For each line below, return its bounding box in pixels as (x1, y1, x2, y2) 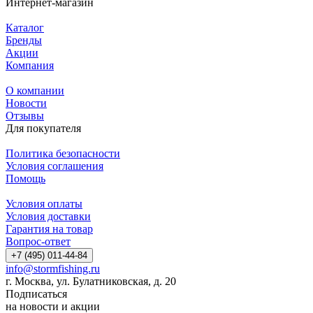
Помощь (6, 172, 45, 184)
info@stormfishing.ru (6, 262, 100, 275)
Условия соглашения (6, 159, 103, 172)
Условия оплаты (6, 197, 82, 210)
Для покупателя (6, 122, 81, 134)
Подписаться (6, 287, 67, 300)
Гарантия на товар (6, 222, 93, 235)
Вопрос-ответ (6, 235, 71, 247)
